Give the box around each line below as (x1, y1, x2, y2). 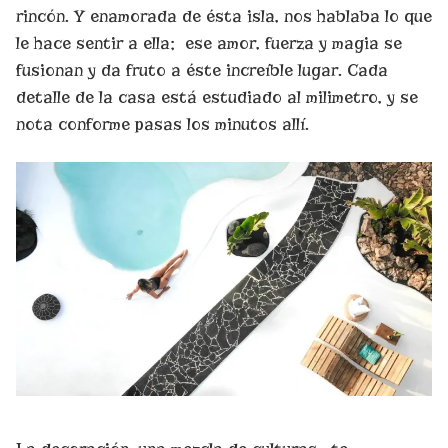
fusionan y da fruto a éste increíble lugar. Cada (16, 59, 388, 81)
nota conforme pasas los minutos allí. (16, 113, 309, 135)
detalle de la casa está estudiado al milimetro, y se (16, 86, 418, 108)
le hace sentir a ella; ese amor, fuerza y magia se (16, 32, 402, 54)
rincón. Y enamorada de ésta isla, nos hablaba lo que (16, 5, 432, 27)
